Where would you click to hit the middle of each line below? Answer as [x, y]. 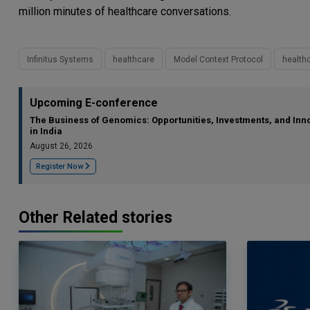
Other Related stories [95, 218]
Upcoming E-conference [94, 103]
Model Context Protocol [218, 60]
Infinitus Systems [60, 60]
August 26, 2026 [61, 146]
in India [46, 131]
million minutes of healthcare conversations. [125, 11]
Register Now [61, 166]
